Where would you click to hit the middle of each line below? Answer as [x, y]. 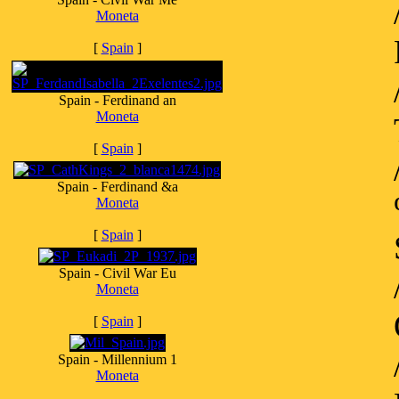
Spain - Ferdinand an [117, 100]
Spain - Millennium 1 [117, 359]
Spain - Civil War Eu [117, 273]
